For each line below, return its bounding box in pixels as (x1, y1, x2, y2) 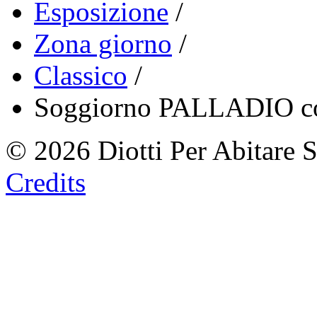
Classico (34, 60, 127, 91)
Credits (6, 167, 86, 198)
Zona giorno (34, 28, 172, 59)
